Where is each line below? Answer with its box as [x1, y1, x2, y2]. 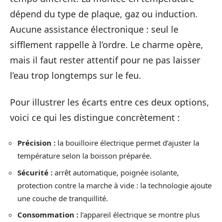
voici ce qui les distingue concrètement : [10, 111, 180, 123]
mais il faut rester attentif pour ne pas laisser [10, 54, 200, 66]
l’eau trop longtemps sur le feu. [10, 69, 141, 81]
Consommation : [17, 210, 78, 220]
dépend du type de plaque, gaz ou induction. [10, 8, 198, 20]
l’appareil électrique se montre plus [78, 210, 200, 220]
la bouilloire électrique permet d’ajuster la [55, 138, 199, 148]
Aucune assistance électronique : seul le [10, 23, 178, 35]
